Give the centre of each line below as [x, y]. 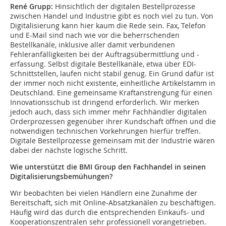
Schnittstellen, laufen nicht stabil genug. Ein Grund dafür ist [112, 74]
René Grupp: [32, 7]
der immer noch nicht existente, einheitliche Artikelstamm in [113, 83]
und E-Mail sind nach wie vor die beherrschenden [95, 35]
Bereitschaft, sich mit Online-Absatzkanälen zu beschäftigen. [113, 203]
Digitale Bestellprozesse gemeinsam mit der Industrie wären [112, 141]
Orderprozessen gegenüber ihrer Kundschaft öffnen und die [113, 122]
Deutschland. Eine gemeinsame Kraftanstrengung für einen [111, 93]
